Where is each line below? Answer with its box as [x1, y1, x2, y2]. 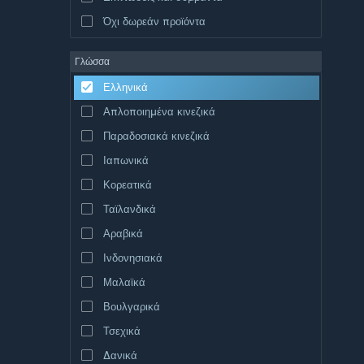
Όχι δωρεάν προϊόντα [102, 14, 206, 28]
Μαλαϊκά [102, 275, 145, 288]
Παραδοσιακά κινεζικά [102, 128, 210, 142]
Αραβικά [102, 226, 143, 240]
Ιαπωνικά [102, 153, 149, 167]
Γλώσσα [75, 54, 110, 67]
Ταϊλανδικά [102, 201, 156, 215]
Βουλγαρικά [102, 299, 160, 313]
